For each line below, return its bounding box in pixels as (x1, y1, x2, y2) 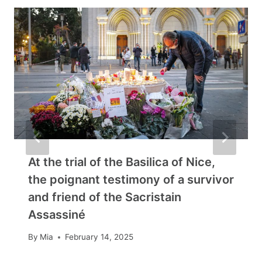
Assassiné (28, 207, 85, 222)
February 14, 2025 (65, 232, 134, 242)
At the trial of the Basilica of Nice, (28, 154, 215, 169)
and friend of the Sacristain (28, 189, 181, 204)
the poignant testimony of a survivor (28, 172, 234, 187)
